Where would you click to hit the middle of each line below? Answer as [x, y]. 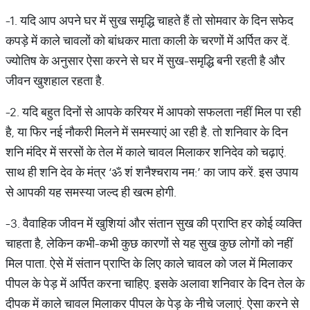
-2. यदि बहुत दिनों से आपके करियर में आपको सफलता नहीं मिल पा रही [153, 112]
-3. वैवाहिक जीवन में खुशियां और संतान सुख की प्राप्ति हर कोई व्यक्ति [154, 223]
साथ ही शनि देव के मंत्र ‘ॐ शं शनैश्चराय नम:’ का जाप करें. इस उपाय [152, 172]
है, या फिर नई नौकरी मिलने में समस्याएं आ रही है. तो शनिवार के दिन [147, 132]
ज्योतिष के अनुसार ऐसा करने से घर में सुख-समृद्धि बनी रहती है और [145, 61]
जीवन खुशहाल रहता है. [55, 81]
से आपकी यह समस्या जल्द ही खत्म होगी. [91, 192]
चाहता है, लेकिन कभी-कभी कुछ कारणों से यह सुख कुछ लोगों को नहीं [149, 243]
